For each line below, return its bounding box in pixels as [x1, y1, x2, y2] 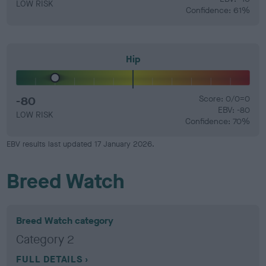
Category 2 [16, 232, 75, 248]
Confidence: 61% [185, 4, 250, 16]
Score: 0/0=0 [198, 93, 250, 104]
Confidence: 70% [185, 116, 250, 127]
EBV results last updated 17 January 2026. [7, 139, 155, 149]
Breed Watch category [16, 214, 114, 227]
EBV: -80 [217, 104, 250, 116]
